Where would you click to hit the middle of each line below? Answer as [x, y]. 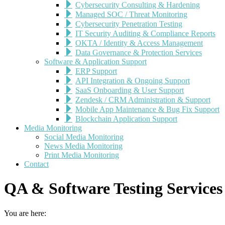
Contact [36, 164]
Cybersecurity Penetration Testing [129, 24]
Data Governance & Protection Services [139, 52]
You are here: [25, 213]
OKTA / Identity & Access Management [139, 43]
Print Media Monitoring [82, 155]
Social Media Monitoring [84, 137]
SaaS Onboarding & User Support [130, 90]
